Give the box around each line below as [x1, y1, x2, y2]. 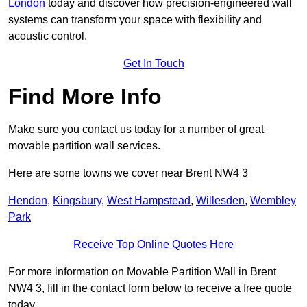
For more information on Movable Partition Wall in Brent [8, 266, 276, 278]
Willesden [196, 195, 245, 207]
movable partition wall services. [8, 140, 160, 152]
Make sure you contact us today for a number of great [8, 123, 264, 136]
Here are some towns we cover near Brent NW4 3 [8, 167, 248, 180]
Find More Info [8, 84, 162, 110]
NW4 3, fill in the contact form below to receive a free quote [8, 282, 292, 295]
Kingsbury [53, 195, 101, 207]
